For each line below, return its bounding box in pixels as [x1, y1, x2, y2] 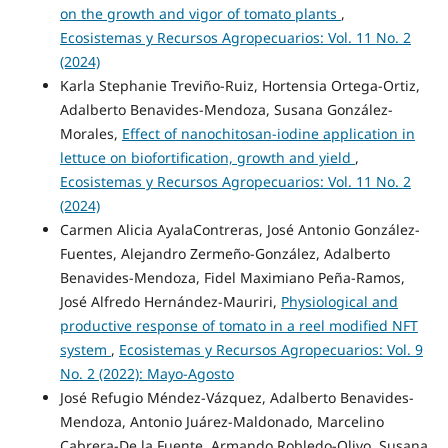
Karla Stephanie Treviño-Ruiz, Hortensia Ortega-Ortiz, [59, 75, 420, 95]
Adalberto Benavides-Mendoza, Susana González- [59, 99, 393, 119]
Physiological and [280, 291, 398, 311]
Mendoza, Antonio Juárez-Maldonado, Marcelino [59, 411, 384, 431]
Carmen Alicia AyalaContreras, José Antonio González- [59, 219, 420, 239]
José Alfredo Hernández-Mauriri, [59, 291, 281, 311]
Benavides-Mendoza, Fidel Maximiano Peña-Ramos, [59, 267, 405, 287]
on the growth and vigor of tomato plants [59, 3, 341, 23]
